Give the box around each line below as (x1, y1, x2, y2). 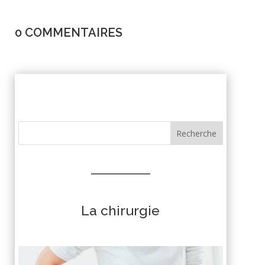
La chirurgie (81, 202, 160, 218)
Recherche (176, 127, 217, 139)
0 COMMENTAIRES (14, 25, 122, 40)
